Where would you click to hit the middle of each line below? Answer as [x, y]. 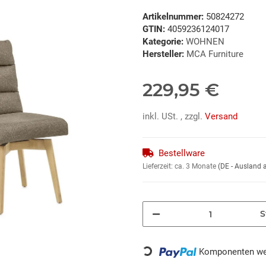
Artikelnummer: [174, 17]
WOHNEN [205, 42]
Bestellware [182, 153]
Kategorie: [164, 42]
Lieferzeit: [159, 167]
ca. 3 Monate [196, 167]
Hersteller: [163, 54]
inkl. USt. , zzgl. [174, 117]
